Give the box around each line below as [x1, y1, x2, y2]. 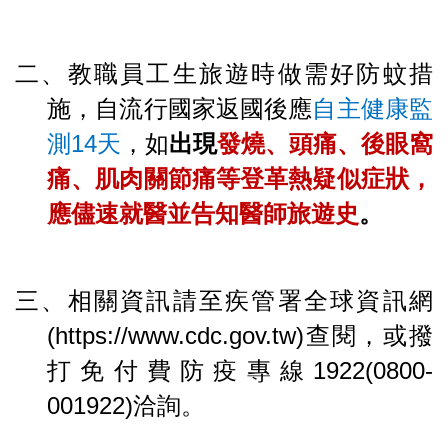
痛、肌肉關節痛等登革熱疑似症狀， [47, 165, 433, 193]
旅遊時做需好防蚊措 [198, 60, 434, 88]
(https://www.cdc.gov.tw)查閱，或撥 [47, 322, 433, 350]
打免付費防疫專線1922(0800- [47, 357, 433, 385]
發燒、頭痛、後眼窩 [217, 130, 433, 158]
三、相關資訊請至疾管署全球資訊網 [15, 287, 433, 315]
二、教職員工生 [15, 60, 199, 88]
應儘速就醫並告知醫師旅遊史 [47, 200, 359, 228]
